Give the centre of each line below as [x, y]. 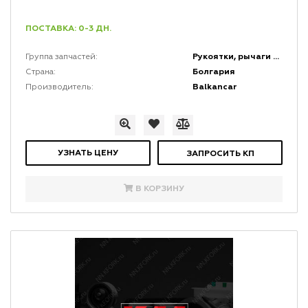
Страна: [40, 73]
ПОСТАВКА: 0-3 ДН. [68, 29]
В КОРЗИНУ [159, 189]
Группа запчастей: [61, 57]
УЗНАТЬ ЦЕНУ [88, 153]
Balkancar [215, 87]
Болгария [214, 72]
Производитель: [59, 88]
